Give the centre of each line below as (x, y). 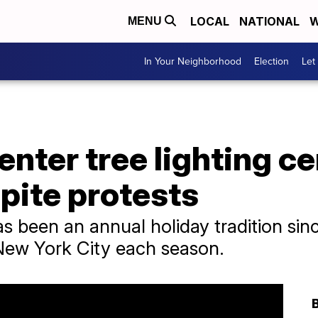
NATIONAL (269, 21)
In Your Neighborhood (193, 61)
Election (272, 61)
